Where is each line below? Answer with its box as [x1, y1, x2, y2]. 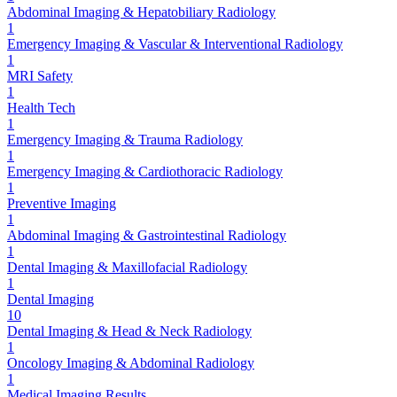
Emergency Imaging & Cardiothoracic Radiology [7, 163, 283, 179]
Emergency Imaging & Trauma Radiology [7, 131, 243, 147]
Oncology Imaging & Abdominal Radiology [7, 354, 254, 370]
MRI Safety [7, 67, 73, 83]
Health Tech [7, 99, 75, 115]
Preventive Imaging [7, 195, 116, 211]
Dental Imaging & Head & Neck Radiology [7, 323, 252, 339]
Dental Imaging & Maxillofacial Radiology [7, 259, 247, 275]
